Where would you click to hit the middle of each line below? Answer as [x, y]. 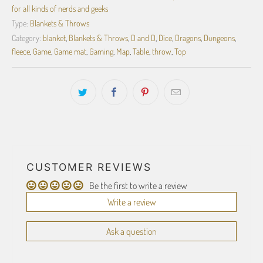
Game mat [70, 51]
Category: [26, 38]
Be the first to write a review [138, 186]
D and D [143, 38]
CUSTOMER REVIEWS [89, 167]
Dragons [188, 38]
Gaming [101, 51]
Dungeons [219, 38]
